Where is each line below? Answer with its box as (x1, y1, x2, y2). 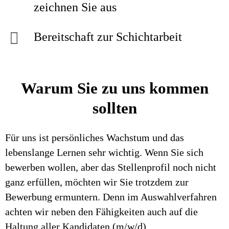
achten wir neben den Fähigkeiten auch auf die (5, 206, 198, 217)
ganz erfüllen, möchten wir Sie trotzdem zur (5, 176, 189, 188)
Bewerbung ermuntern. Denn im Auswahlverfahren (5, 191, 217, 202)
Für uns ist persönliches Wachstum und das (5, 132, 184, 143)
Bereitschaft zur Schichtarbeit (34, 30, 185, 43)
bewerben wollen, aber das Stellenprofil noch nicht (5, 162, 216, 173)
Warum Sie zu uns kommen (20, 79, 209, 97)
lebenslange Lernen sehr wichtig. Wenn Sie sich (5, 147, 203, 158)
